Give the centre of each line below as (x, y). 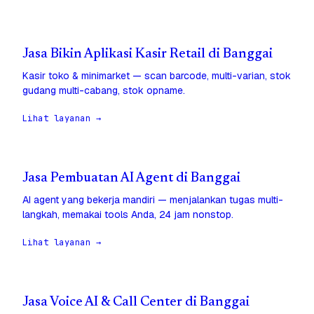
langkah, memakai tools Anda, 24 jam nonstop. (128, 215)
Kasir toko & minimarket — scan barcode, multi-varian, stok (157, 76)
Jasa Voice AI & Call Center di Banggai (136, 303)
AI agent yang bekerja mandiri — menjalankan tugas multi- (153, 200)
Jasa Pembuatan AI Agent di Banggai (131, 179)
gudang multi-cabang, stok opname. (104, 91)
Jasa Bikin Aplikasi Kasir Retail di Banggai (148, 55)
